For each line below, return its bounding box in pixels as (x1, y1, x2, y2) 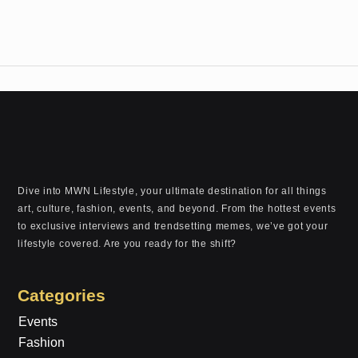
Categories (18, 285, 106, 304)
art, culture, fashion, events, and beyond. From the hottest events (18, 202, 336, 214)
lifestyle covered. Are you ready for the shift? (18, 237, 237, 249)
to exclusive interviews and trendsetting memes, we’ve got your (18, 220, 328, 232)
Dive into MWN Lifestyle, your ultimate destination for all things (18, 185, 327, 197)
